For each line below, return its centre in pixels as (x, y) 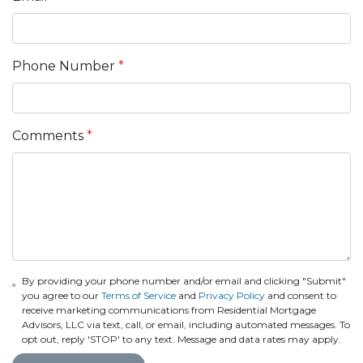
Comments (49, 135)
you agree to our (62, 295)
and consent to (301, 295)
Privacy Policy (232, 295)
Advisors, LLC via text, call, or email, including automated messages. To (186, 324)
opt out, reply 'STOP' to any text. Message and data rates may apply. (182, 339)
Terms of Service (139, 295)
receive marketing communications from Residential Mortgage (169, 310)
